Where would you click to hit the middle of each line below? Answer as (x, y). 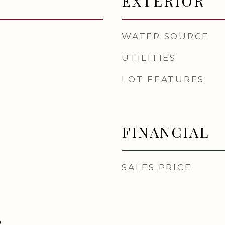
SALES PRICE (157, 167)
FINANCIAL (165, 132)
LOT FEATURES (163, 79)
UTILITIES (149, 58)
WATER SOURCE (165, 36)
